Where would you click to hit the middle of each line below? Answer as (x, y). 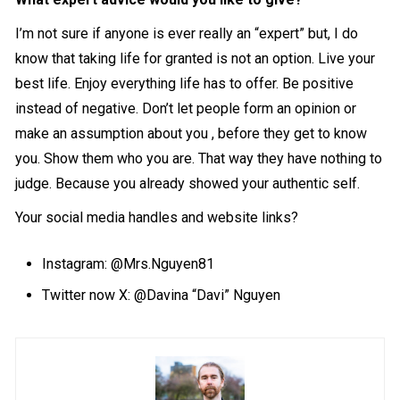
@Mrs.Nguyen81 (163, 264)
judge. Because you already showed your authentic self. (188, 184)
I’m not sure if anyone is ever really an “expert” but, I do (187, 34)
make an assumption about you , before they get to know (192, 134)
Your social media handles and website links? (157, 218)
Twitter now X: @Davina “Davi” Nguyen (162, 296)
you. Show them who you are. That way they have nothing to (199, 159)
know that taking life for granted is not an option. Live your (196, 59)
